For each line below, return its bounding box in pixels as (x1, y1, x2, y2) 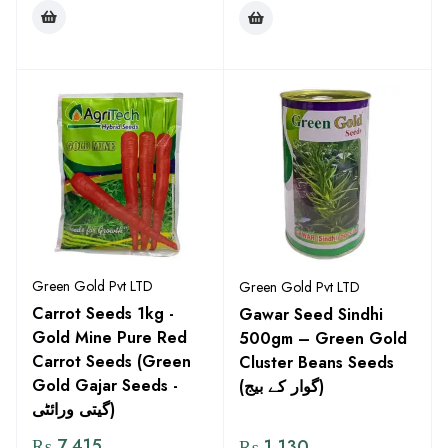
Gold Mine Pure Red (32, 326, 187, 349)
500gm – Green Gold (239, 327, 407, 350)
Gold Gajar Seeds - (32, 374, 178, 397)
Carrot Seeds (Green (32, 350, 191, 373)
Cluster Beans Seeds (239, 351, 394, 374)
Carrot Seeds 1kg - (32, 302, 174, 325)
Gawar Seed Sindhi (239, 303, 383, 326)
